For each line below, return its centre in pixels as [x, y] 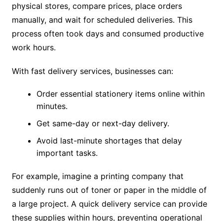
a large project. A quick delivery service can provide [109, 203]
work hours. [34, 47]
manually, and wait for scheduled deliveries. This [102, 19]
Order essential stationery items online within [120, 93]
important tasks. [67, 153]
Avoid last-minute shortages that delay [109, 140]
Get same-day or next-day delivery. [103, 123]
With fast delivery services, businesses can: [92, 71]
